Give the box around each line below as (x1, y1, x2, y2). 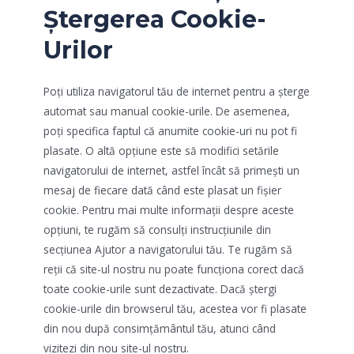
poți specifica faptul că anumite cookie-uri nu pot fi (43, 123, 297, 139)
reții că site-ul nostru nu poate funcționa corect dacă (43, 262, 304, 277)
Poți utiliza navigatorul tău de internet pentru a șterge (43, 84, 310, 100)
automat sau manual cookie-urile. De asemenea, (43, 104, 290, 119)
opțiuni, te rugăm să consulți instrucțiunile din (43, 222, 271, 238)
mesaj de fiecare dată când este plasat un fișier (43, 183, 281, 198)
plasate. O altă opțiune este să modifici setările (43, 143, 279, 159)
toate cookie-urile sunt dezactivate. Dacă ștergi (43, 281, 277, 297)
